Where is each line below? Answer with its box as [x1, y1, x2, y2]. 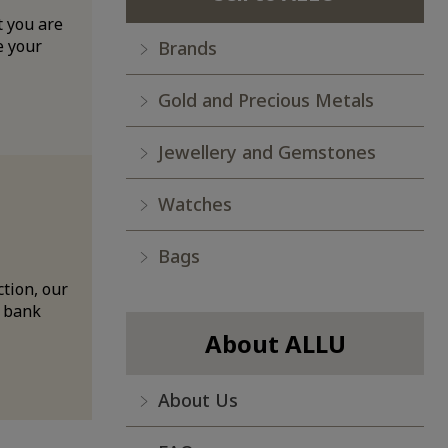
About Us [158, 388, 238, 413]
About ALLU [204, 327, 346, 361]
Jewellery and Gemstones [158, 140, 376, 165]
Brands [158, 36, 217, 61]
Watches [158, 192, 232, 217]
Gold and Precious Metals [158, 88, 374, 113]
